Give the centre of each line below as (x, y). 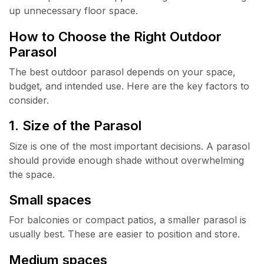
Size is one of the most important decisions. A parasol (129, 146)
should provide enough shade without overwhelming (126, 160)
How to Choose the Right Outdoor (115, 36)
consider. (29, 100)
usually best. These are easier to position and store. (124, 234)
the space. (32, 174)
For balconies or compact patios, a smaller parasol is (128, 220)
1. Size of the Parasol (75, 126)
